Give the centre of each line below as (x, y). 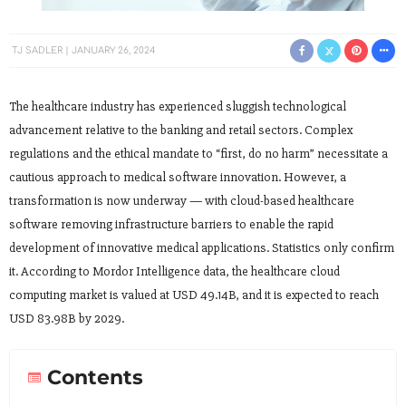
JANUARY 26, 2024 (113, 50)
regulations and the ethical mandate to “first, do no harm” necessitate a (198, 154)
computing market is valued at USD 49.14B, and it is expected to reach (194, 295)
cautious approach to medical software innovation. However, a (178, 178)
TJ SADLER (37, 50)
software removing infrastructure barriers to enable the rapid (171, 225)
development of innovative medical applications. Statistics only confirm (202, 248)
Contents (95, 378)
